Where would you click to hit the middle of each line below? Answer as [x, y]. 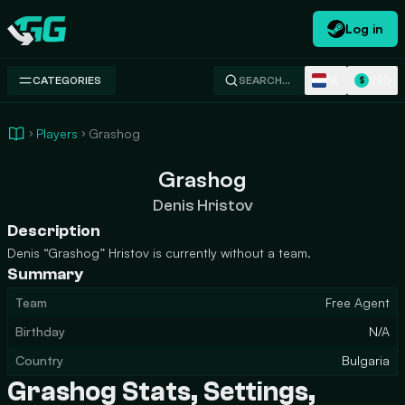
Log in [364, 28]
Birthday [40, 331]
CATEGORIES [67, 80]
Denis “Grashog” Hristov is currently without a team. [159, 253]
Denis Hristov [202, 206]
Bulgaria [366, 360]
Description [54, 231]
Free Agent [358, 302]
